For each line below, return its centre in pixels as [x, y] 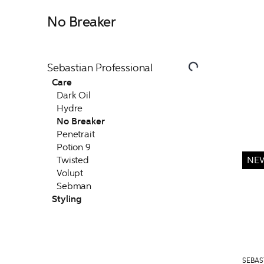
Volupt [70, 173]
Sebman [74, 186]
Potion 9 [74, 147]
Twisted [73, 160]
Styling [67, 199]
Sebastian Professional [100, 68]
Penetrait [76, 134]
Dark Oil [74, 95]
